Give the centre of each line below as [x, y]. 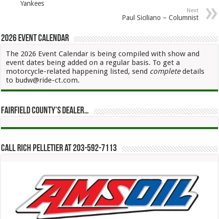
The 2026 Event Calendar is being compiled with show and [103, 54]
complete [166, 71]
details [194, 71]
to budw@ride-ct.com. [43, 80]
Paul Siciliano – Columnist [160, 17]
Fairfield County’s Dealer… [45, 111]
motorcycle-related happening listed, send [78, 71]
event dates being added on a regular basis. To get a [93, 62]
